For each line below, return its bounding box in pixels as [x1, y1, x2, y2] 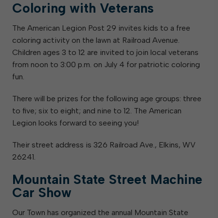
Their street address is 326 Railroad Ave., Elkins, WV [12, 140, 196, 149]
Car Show [12, 184, 72, 200]
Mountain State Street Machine [12, 171, 202, 187]
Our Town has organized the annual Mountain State [12, 208, 188, 217]
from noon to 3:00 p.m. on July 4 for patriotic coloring [12, 60, 200, 69]
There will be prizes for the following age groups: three [12, 94, 201, 103]
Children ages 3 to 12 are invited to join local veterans [12, 48, 199, 57]
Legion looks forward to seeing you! [12, 118, 139, 127]
